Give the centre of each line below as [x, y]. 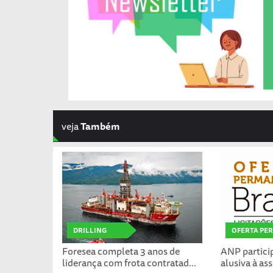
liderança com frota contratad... [129, 263]
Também [101, 126]
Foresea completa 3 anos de [121, 251]
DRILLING [90, 231]
